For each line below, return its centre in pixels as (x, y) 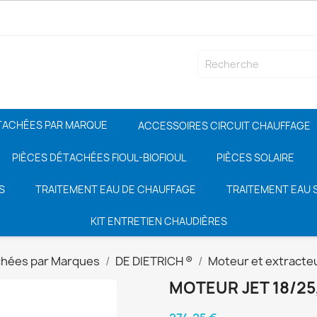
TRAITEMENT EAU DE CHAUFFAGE (116, 189)
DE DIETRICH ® (154, 261)
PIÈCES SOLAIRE (255, 157)
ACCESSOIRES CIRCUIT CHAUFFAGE (224, 125)
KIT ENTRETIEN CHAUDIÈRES (158, 221)
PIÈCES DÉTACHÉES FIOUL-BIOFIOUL (99, 157)
